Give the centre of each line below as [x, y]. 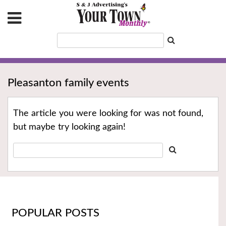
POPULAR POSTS [55, 213]
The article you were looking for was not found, [108, 114]
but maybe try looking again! [69, 127]
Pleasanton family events [68, 83]
